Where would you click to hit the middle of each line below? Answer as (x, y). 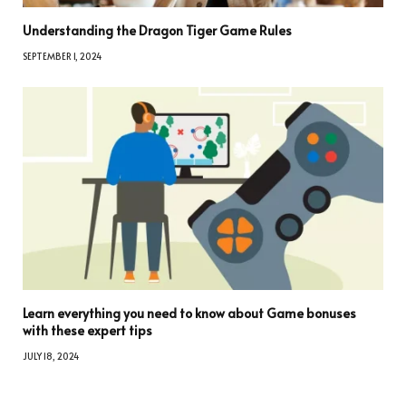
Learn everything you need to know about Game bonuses (189, 313)
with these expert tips (87, 330)
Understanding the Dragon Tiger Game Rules (157, 30)
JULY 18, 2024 (51, 356)
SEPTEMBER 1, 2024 (62, 56)
